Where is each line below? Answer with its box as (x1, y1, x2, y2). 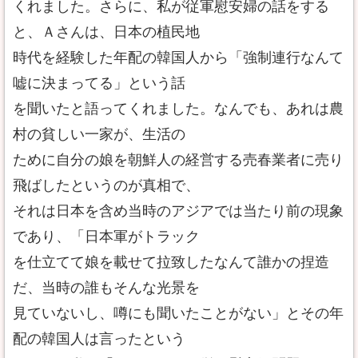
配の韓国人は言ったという (13, 331, 185, 347)
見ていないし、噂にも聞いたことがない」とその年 (13, 305, 344, 321)
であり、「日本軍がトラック (13, 229, 200, 245)
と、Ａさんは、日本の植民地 (13, 24, 200, 40)
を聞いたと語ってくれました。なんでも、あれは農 (13, 101, 344, 117)
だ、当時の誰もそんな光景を (13, 280, 200, 296)
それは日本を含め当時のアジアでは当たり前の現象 (13, 203, 344, 219)
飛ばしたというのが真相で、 (13, 177, 200, 193)
